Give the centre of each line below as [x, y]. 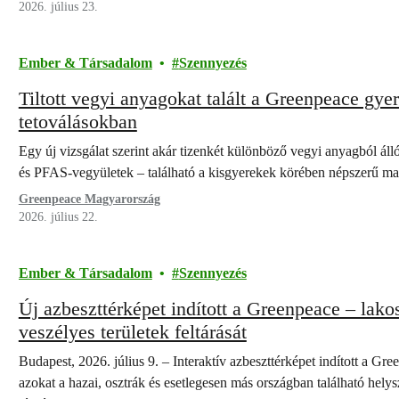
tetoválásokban [77, 122]
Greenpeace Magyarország [89, 199]
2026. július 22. [58, 217]
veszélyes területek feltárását [132, 332]
